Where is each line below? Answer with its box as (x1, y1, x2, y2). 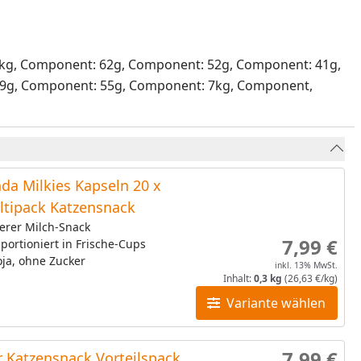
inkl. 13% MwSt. (274, 259, 338, 271)
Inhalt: (222, 272, 254, 285)
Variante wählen (226, 294, 326, 312)
